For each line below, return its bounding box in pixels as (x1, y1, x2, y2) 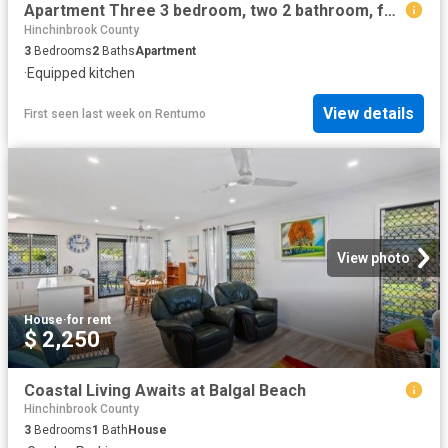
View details (323, 104, 414, 124)
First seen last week (24, 106, 135, 121)
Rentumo (155, 106, 206, 121)
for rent (67, 312, 111, 327)
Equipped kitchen (27, 64, 135, 81)
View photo (337, 249, 410, 266)
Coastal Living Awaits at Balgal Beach (24, 380, 306, 400)
